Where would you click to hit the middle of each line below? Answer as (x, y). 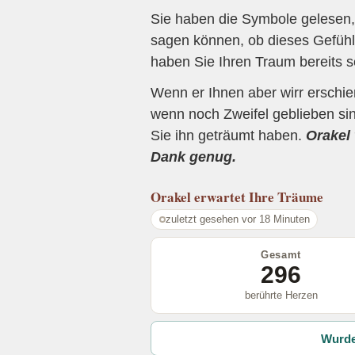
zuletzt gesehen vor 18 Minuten (237, 219)
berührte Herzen (281, 295)
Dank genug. (193, 157)
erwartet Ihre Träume (259, 197)
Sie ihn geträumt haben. (228, 136)
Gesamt (281, 254)
